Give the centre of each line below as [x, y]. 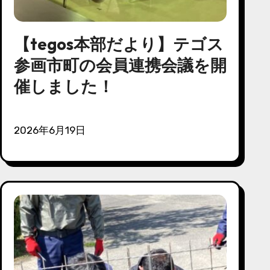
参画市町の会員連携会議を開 [120, 65]
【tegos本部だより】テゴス [118, 44]
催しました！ [64, 86]
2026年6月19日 [52, 130]
